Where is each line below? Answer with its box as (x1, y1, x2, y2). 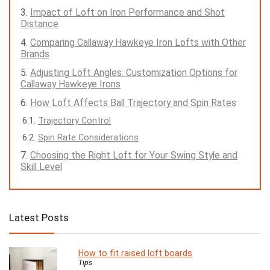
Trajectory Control (38, 116, 111, 126)
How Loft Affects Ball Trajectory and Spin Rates (30, 97, 236, 109)
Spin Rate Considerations (38, 133, 139, 143)
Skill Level (20, 161, 62, 173)
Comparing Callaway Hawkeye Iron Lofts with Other (30, 37, 246, 49)
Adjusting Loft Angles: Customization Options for (30, 67, 237, 79)
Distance (20, 18, 58, 30)
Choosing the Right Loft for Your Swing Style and (30, 149, 237, 162)
